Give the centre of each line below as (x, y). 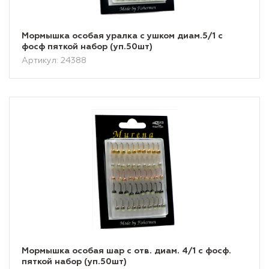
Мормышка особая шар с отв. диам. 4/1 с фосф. (126, 251)
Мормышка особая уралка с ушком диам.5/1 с (122, 36)
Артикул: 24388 (54, 61)
